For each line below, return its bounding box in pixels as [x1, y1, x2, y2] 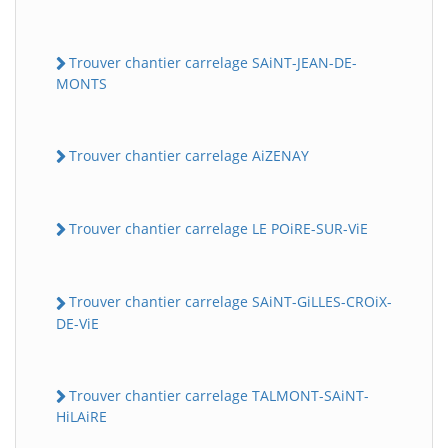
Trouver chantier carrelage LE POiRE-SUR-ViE [69, 219, 368, 238]
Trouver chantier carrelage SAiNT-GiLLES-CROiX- [69, 292, 392, 312]
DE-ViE [56, 313, 99, 333]
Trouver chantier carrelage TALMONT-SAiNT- [69, 385, 369, 405]
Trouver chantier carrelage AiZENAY [69, 145, 309, 165]
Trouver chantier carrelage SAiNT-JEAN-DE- [69, 52, 357, 72]
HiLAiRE [56, 406, 107, 426]
